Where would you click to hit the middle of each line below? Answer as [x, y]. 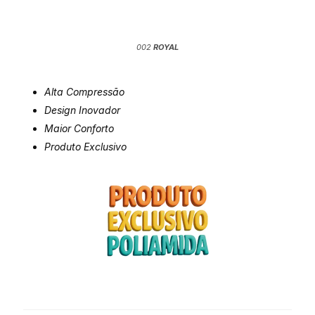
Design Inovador [82, 110]
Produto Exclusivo [85, 146]
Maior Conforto [79, 128]
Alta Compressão [84, 91]
